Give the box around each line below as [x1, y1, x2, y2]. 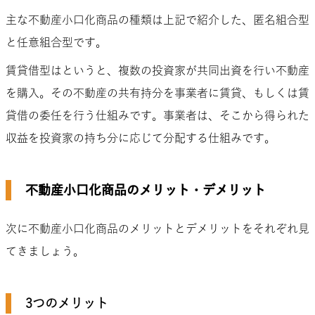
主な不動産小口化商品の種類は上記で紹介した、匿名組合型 [6, 13, 309, 25]
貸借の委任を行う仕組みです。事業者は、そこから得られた [6, 109, 309, 121]
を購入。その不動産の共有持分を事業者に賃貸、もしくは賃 [6, 86, 309, 98]
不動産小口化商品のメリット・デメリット [25, 183, 266, 196]
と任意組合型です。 [6, 36, 107, 48]
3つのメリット [25, 296, 108, 309]
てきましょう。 [6, 245, 84, 257]
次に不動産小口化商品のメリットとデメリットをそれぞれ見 [6, 222, 309, 234]
